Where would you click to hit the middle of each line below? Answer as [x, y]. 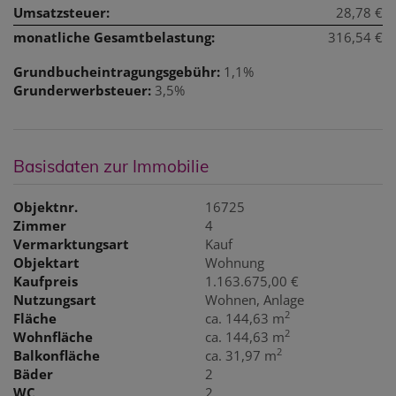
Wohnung [235, 262]
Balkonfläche [57, 355]
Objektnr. [46, 206]
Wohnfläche [53, 336]
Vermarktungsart [71, 244]
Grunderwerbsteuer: [82, 90]
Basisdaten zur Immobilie [111, 166]
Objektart [46, 262]
